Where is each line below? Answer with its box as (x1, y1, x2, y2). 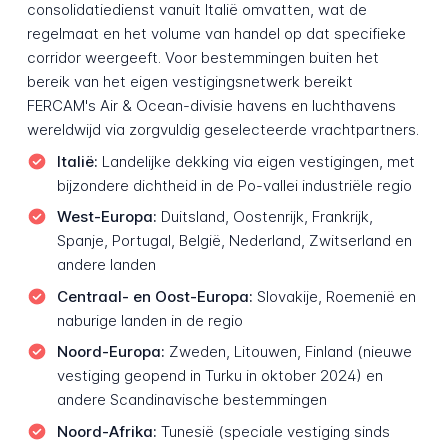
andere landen (56, 255, 156, 275)
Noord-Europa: (56, 342, 165, 362)
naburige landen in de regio (56, 310, 243, 330)
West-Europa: (56, 207, 157, 227)
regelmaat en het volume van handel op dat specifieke (26, 24, 406, 44)
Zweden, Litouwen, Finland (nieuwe (164, 342, 412, 362)
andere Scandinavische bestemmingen (56, 390, 327, 410)
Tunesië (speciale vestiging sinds (156, 422, 390, 441)
